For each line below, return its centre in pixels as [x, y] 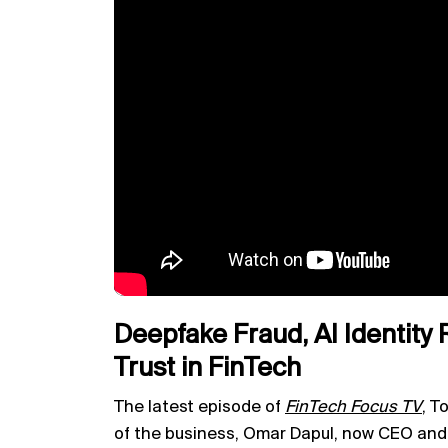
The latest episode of [199, 407]
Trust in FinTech [207, 368]
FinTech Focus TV [353, 407]
